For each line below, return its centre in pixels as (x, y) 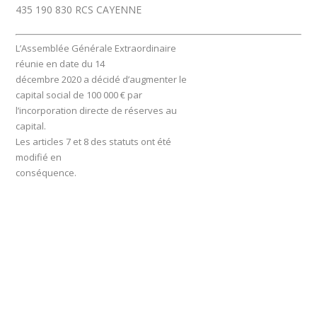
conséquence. (46, 172)
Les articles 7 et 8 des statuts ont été (94, 141)
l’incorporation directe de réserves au (97, 110)
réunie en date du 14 (60, 63)
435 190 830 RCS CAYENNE (79, 10)
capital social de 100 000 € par (79, 94)
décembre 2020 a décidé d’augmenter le (102, 79)
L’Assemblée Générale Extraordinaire (96, 48)
